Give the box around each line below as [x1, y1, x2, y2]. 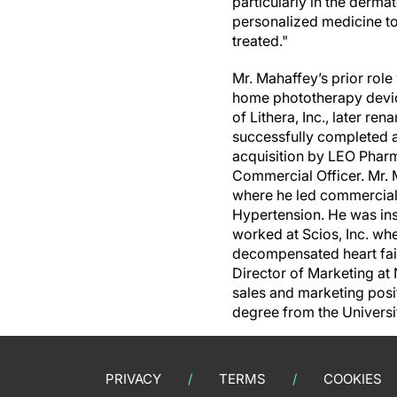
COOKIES [323, 370, 382, 387]
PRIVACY [105, 370, 161, 387]
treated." [232, 32, 288, 50]
